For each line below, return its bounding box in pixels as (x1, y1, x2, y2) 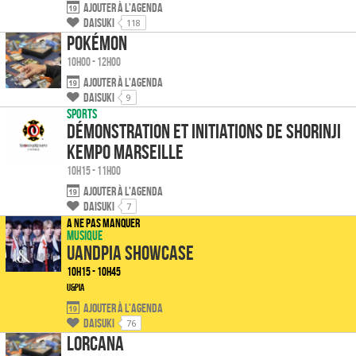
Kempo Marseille (67, 141, 184, 164)
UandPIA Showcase (67, 242, 194, 265)
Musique (67, 228, 103, 243)
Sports (67, 106, 97, 122)
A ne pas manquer (67, 215, 140, 230)
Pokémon (67, 32, 127, 55)
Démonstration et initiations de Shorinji (67, 120, 341, 143)
